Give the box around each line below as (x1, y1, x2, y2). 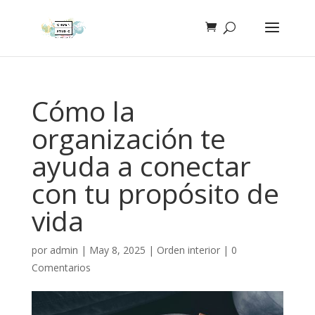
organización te (31, 120, 226, 157)
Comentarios (31, 261, 91, 274)
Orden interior (156, 243, 220, 257)
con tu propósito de (31, 174, 279, 212)
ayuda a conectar (31, 147, 251, 184)
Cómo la (31, 92, 135, 129)
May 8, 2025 (89, 243, 146, 257)
